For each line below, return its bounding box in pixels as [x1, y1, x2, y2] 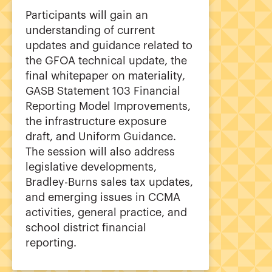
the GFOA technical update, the [25, 55, 187, 66]
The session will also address [25, 146, 175, 157]
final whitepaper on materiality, [25, 70, 185, 81]
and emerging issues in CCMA [25, 191, 180, 203]
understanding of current [25, 24, 155, 36]
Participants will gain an [25, 9, 148, 21]
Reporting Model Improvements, [25, 100, 191, 112]
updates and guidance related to [25, 39, 192, 51]
